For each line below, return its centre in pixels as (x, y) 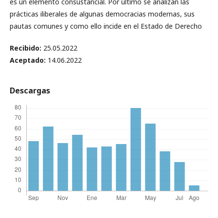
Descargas (30, 91)
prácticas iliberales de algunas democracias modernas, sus (102, 14)
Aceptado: (29, 60)
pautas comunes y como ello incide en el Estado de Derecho (106, 26)
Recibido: (27, 48)
